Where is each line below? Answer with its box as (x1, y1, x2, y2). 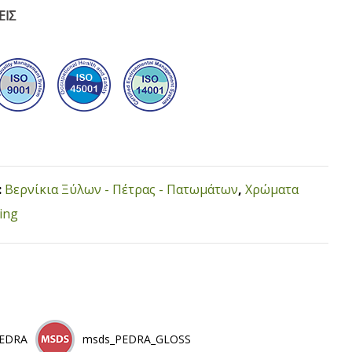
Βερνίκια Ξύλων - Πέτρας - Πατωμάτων (4, 180, 238, 198)
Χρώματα (244, 180, 299, 198)
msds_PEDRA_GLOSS (82, 331, 191, 346)
